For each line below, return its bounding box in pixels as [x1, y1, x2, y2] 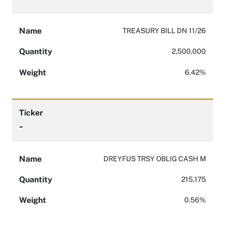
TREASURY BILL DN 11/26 [123, 26, 206, 35]
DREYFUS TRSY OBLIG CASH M [103, 154, 206, 163]
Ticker [19, 108, 43, 118]
